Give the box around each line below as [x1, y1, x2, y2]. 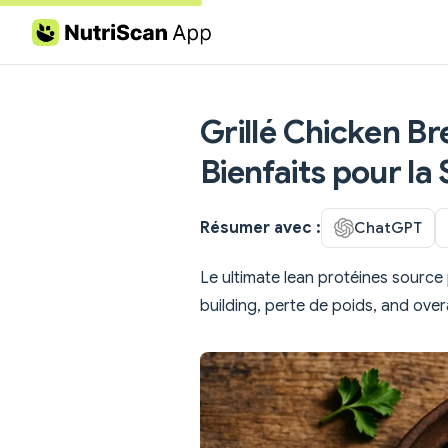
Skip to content [32, 26, 127, 41]
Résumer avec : [200, 217, 321, 238]
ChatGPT [354, 217, 422, 237]
